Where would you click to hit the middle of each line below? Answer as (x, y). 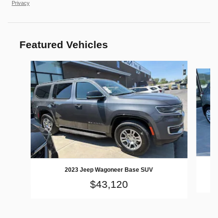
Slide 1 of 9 (25, 65)
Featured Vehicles (64, 45)
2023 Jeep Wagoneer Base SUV (109, 170)
